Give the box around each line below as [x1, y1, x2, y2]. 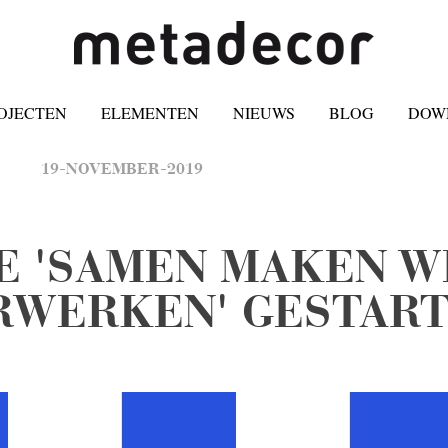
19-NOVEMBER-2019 [41, 158, 203, 179]
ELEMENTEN [100, 102, 199, 123]
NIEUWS [232, 102, 295, 123]
